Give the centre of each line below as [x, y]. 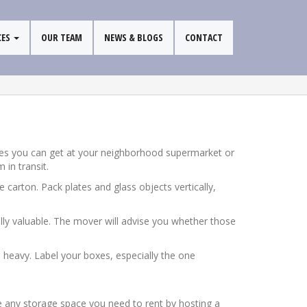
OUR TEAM [62, 37]
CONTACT [204, 37]
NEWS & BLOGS [134, 37]
